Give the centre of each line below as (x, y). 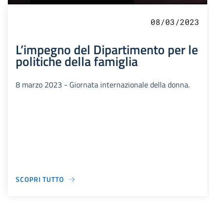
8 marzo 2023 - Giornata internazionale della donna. (103, 85)
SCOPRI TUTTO (40, 179)
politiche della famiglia (77, 61)
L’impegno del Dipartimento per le (107, 50)
